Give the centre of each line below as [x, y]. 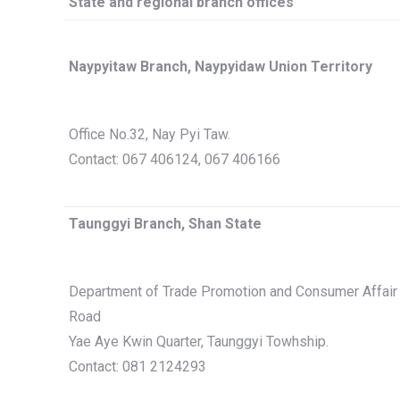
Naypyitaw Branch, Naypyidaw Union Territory [221, 67]
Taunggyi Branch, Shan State [165, 224]
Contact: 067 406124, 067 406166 [175, 159]
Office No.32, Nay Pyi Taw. [150, 134]
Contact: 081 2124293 [137, 367]
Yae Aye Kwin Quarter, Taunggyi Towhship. [199, 342]
